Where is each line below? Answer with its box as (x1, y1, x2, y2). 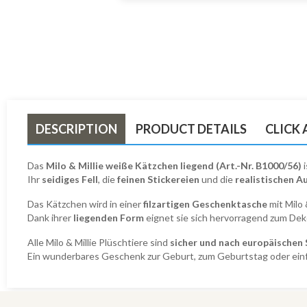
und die (199, 173, 235, 185)
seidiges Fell (42, 173, 98, 185)
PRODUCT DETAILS (136, 121, 247, 136)
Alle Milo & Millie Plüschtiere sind (27, 236, 170, 248)
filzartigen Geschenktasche (143, 197, 267, 210)
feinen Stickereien (117, 173, 199, 185)
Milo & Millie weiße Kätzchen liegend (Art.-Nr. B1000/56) (46, 159, 302, 171)
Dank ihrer (27, 211, 73, 223)
